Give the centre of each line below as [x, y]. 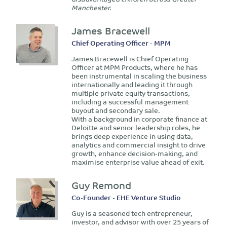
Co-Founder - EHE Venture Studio [126, 198]
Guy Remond [101, 185]
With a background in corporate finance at [139, 119]
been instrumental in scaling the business [139, 76]
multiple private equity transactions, [130, 93]
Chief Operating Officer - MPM [121, 43]
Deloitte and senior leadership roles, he [136, 128]
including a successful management [130, 102]
